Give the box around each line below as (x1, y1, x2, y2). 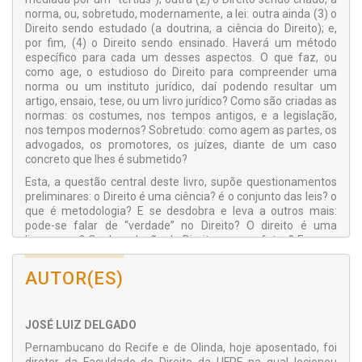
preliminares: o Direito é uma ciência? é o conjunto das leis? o (25, 190, 337, 204)
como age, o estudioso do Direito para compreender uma (25, 65, 337, 79)
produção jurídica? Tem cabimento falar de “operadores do (25, 263, 337, 276)
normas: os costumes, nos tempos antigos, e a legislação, (25, 109, 337, 123)
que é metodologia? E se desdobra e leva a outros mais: (25, 204, 337, 218)
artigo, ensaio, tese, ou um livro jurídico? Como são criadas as (25, 95, 337, 108)
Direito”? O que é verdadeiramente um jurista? (25, 277, 259, 291)
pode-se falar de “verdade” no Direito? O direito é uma (25, 219, 337, 233)
